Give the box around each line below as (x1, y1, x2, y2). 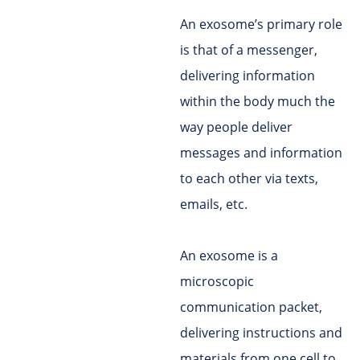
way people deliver (180, 118, 292, 137)
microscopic (180, 272, 254, 291)
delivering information (180, 67, 315, 85)
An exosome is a (180, 247, 278, 265)
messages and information (180, 144, 342, 162)
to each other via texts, (180, 170, 318, 188)
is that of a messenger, (180, 41, 317, 59)
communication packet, (180, 298, 322, 317)
